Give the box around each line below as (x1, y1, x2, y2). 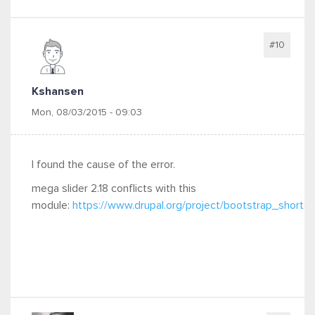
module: (32, 200, 72, 211)
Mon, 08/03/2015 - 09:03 (32, 108, 142, 117)
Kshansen (32, 86, 84, 97)
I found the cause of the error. (32, 159, 178, 170)
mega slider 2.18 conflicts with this (32, 183, 196, 194)
